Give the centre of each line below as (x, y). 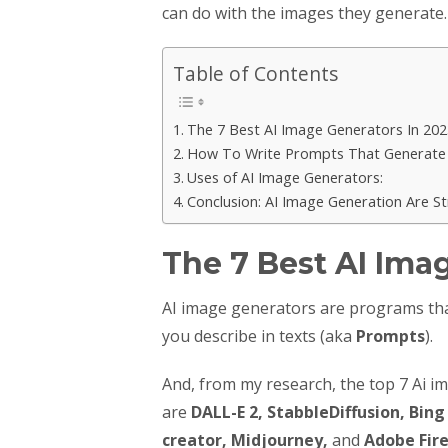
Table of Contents (255, 74)
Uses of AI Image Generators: (284, 178)
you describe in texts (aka (259, 336)
